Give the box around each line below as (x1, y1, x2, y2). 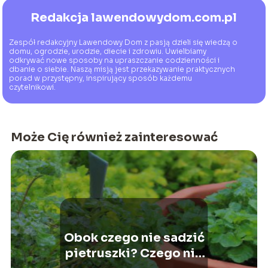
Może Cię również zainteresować (10, 130, 218, 145)
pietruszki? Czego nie (65, 246, 203, 261)
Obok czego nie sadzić (63, 230, 205, 246)
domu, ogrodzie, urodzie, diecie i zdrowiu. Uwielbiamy (9, 46, 207, 56)
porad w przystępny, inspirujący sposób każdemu (9, 73, 193, 83)
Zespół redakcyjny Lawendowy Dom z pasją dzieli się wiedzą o (9, 37, 238, 47)
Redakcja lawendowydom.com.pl (31, 10, 237, 25)
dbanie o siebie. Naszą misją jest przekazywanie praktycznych (9, 64, 236, 74)
